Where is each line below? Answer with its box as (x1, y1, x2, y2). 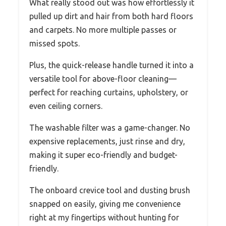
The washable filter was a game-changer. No (29, 123, 190, 132)
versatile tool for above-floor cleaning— (29, 74, 177, 83)
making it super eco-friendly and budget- (29, 150, 178, 159)
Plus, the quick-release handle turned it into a (29, 60, 194, 70)
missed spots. (29, 38, 80, 48)
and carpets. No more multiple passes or (29, 25, 177, 34)
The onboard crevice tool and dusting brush (29, 185, 190, 195)
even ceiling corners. (29, 101, 102, 110)
